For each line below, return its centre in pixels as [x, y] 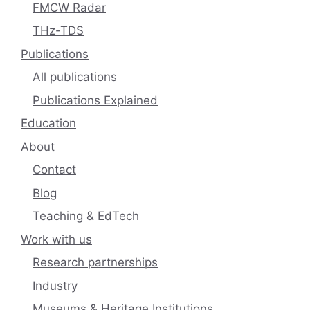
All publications [75, 77]
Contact [54, 170]
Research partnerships [95, 263]
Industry [55, 285]
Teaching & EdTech [86, 216]
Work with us [56, 239]
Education [48, 124]
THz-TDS [58, 31]
